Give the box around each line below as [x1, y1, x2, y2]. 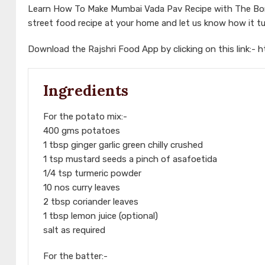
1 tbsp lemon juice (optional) [43, 211, 158, 222]
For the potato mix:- [43, 111, 127, 122]
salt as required [43, 225, 105, 236]
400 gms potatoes [43, 125, 120, 137]
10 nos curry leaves [43, 182, 120, 193]
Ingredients [43, 81, 128, 101]
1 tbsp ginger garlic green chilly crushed [43, 140, 203, 151]
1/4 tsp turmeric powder [43, 168, 141, 179]
